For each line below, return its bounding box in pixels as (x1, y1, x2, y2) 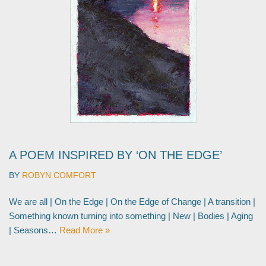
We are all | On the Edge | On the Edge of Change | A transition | (9, 197, 255, 207)
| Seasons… (9, 225, 59, 235)
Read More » (59, 225, 110, 235)
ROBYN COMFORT (22, 171, 96, 180)
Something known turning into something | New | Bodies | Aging (9, 211, 253, 221)
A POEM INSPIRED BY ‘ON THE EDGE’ (9, 148, 222, 161)
